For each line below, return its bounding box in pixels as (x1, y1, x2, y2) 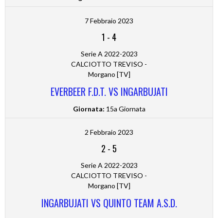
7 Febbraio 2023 (85, 17, 133, 25)
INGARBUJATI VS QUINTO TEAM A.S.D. (41, 196, 177, 211)
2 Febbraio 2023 (85, 128, 133, 137)
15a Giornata (104, 105, 145, 113)
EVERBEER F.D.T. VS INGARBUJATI (50, 84, 168, 99)
